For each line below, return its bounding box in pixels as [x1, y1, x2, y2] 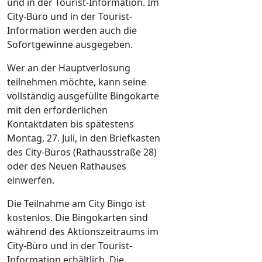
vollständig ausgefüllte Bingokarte [7, 89, 159, 102]
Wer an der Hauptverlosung [7, 61, 130, 74]
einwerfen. [7, 173, 54, 187]
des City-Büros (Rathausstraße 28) [7, 145, 157, 158]
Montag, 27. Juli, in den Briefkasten [7, 131, 160, 144]
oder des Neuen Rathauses [7, 159, 126, 173]
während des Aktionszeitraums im [7, 225, 158, 238]
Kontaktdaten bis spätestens [7, 117, 134, 130]
